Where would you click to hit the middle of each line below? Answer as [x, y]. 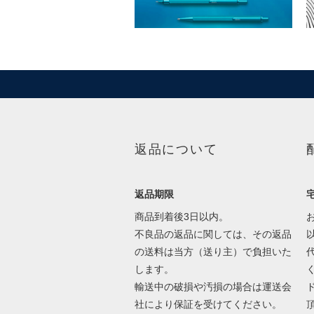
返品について [176, 150]
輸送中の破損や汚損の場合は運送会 [213, 287]
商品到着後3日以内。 [181, 217]
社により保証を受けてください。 [208, 305]
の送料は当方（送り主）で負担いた [213, 252]
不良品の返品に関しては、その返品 [213, 234]
